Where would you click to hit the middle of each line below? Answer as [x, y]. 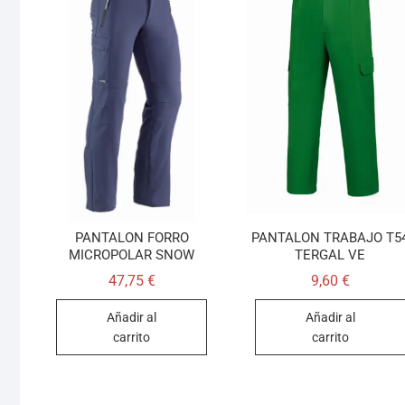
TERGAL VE [330, 254]
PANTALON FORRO [132, 237]
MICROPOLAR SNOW [132, 254]
